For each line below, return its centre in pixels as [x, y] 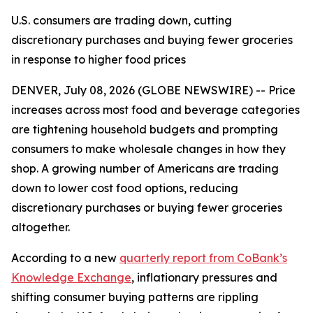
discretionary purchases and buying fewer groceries [152, 40]
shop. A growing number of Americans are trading [145, 168]
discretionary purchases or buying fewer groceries [147, 208]
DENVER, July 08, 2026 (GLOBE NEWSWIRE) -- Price [153, 90]
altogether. [41, 227]
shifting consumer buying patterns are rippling [135, 297]
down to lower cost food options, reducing [125, 188]
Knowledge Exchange [71, 277]
